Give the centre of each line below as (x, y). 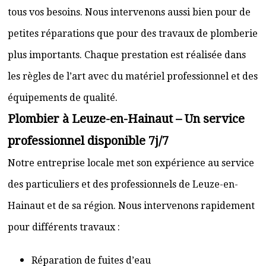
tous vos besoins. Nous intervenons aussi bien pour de (129, 12)
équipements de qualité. (63, 98)
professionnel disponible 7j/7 (88, 141)
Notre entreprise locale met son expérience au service (131, 163)
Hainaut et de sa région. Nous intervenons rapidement (131, 206)
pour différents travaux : (64, 227)
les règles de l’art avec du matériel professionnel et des (133, 76)
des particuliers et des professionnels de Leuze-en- (123, 184)
